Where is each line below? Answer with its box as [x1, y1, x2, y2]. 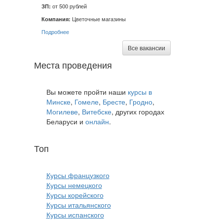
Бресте [102, 97, 125, 107]
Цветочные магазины [70, 15, 126, 23]
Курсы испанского [46, 210, 104, 220]
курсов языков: [51, 142, 113, 154]
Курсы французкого [46, 170, 110, 180]
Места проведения [34, 58, 112, 71]
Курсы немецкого [46, 180, 102, 190]
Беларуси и [46, 116, 85, 126]
